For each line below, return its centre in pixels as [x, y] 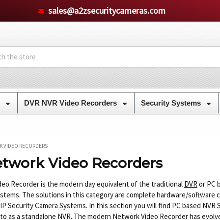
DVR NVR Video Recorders [71, 103]
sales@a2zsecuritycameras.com [107, 10]
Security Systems [172, 103]
